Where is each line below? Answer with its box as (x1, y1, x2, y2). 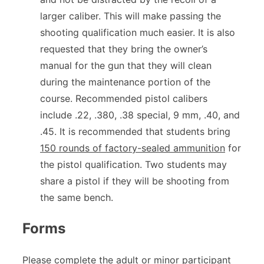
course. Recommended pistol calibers (40, 92, 207, 104)
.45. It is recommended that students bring (40, 125, 230, 137)
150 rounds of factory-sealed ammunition (40, 141, 225, 154)
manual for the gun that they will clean (40, 59, 212, 71)
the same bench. (40, 191, 113, 203)
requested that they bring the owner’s (40, 42, 207, 55)
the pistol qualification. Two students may (40, 158, 227, 170)
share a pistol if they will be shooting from (40, 174, 229, 187)
